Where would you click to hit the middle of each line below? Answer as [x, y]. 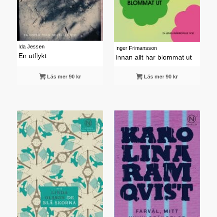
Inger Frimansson [136, 48]
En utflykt [32, 56]
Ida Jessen [31, 47]
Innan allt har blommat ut [153, 58]
